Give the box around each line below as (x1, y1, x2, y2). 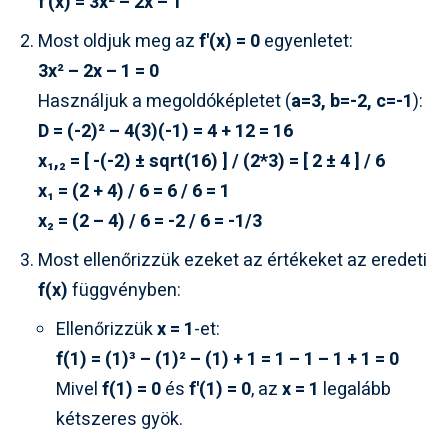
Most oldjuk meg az (38, 28, 199, 56)
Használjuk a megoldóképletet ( (38, 88, 291, 116)
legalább (319, 376, 391, 404)
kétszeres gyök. (56, 406, 183, 434)
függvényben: (68, 277, 181, 305)
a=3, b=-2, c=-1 (291, 88, 413, 116)
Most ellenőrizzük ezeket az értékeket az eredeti (38, 247, 427, 275)
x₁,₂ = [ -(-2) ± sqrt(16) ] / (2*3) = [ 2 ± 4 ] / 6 (38, 148, 385, 176)
